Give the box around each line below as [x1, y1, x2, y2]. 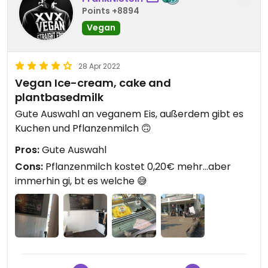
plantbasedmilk [15, 90, 103, 105]
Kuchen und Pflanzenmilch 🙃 [15, 121, 151, 136]
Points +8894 [82, 4, 139, 17]
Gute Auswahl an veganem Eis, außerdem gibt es [15, 107, 243, 121]
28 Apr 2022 [78, 61, 120, 72]
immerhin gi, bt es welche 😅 [15, 174, 147, 188]
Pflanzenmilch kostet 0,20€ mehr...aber [43, 160, 231, 174]
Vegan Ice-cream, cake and [15, 75, 171, 91]
